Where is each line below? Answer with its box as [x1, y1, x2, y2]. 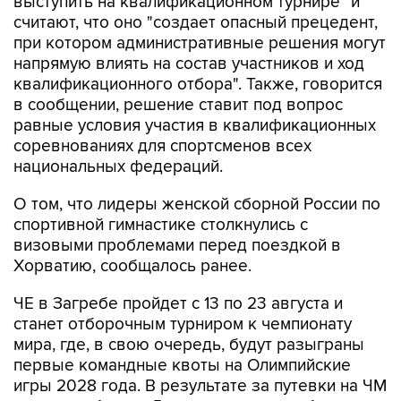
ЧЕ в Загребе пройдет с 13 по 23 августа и [13, 293, 343, 314]
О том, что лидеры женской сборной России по [13, 193, 380, 215]
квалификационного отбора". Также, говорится [13, 73, 382, 95]
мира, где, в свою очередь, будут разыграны [13, 334, 364, 355]
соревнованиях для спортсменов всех [13, 135, 311, 157]
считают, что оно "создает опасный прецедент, [13, 12, 378, 33]
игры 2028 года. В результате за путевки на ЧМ [13, 375, 387, 397]
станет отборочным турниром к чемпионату [13, 313, 352, 335]
